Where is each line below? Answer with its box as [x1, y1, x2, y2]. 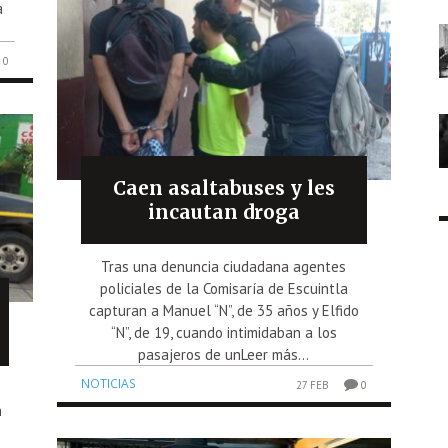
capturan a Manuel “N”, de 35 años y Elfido [88, 300, 359, 320]
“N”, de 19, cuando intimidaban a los [110, 322, 337, 342]
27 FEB [295, 377, 329, 392]
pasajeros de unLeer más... [138, 344, 310, 364]
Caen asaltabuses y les [112, 175, 335, 200]
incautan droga [147, 199, 300, 224]
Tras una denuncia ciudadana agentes [101, 256, 347, 276]
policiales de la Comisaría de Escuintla [99, 278, 348, 298]
